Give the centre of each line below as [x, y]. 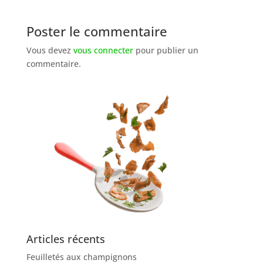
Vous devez [50, 50]
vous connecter [103, 50]
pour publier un [166, 50]
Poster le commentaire [97, 31]
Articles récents [65, 239]
